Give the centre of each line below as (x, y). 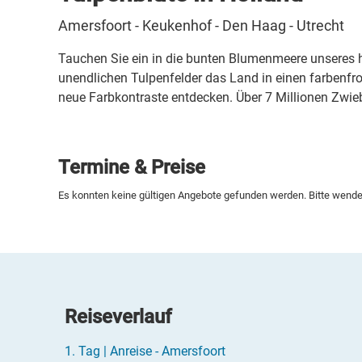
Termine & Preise (132, 168)
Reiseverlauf (118, 317)
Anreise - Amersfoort (168, 351)
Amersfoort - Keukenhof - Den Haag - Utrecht (201, 26)
